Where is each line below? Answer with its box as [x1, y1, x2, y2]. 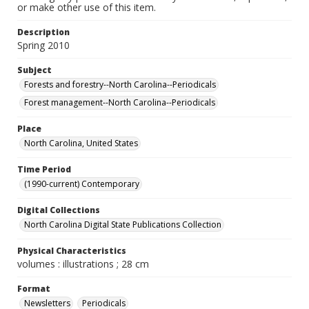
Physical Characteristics [17, 245, 126, 257]
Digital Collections [17, 204, 100, 216]
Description [17, 26, 70, 38]
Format [17, 283, 50, 295]
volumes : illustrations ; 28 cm [17, 257, 149, 270]
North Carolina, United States [24, 137, 138, 149]
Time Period [17, 163, 71, 175]
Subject [17, 64, 52, 76]
